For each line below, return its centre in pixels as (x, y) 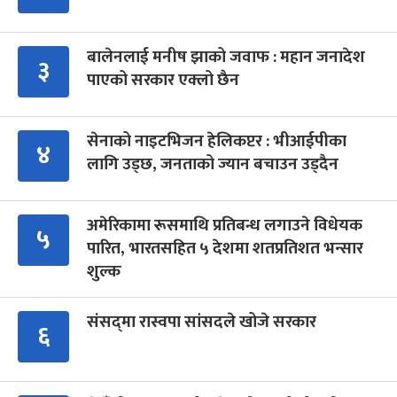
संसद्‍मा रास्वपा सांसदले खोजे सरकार (202, 322)
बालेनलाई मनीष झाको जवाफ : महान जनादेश (226, 57)
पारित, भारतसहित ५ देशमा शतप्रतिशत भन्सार (225, 248)
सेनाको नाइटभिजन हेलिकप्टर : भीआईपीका (217, 141)
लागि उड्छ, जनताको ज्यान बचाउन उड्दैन (213, 164)
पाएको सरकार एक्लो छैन (163, 80)
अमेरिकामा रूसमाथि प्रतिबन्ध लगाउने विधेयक (225, 225)
